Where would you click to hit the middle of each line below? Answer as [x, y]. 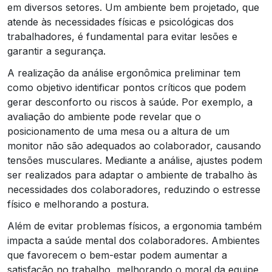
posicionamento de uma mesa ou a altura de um [118, 131]
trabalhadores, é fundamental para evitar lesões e [122, 36]
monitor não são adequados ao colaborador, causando [134, 145]
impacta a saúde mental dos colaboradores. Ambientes [134, 240]
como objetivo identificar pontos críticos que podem [127, 87]
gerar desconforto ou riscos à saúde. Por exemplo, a [130, 102]
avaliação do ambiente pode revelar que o [104, 116]
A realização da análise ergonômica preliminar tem [124, 73]
